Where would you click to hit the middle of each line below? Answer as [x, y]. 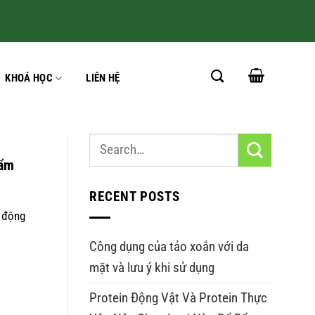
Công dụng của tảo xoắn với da [169, 247]
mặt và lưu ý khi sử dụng [152, 268]
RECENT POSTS [135, 197]
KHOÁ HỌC [29, 78]
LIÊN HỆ [103, 78]
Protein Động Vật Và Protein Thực [178, 298]
